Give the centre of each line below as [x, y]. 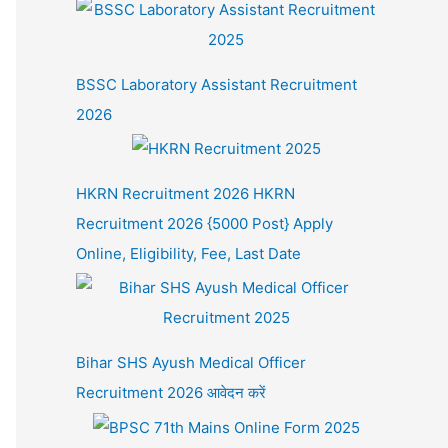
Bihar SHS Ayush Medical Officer [191, 363]
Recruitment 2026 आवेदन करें [171, 393]
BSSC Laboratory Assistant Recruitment [216, 84]
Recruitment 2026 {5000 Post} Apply [204, 224]
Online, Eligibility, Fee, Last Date [188, 254]
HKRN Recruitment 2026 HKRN [185, 194]
